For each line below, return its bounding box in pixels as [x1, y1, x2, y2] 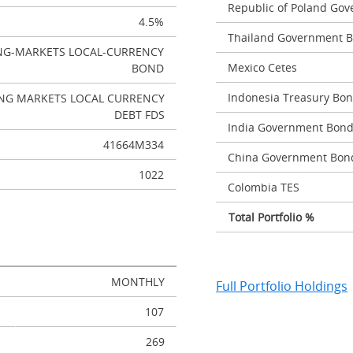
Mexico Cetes [228, 60, 297, 75]
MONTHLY [111, 274, 165, 289]
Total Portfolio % [229, 210, 314, 225]
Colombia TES [228, 180, 299, 195]
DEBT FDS [114, 107, 165, 122]
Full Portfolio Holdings [216, 277, 347, 295]
